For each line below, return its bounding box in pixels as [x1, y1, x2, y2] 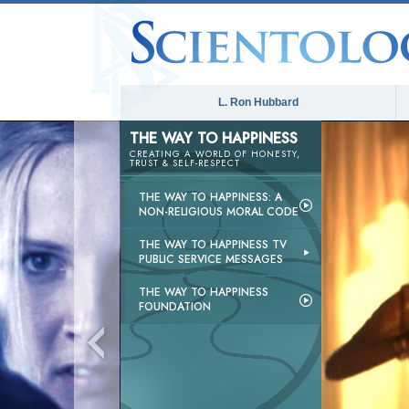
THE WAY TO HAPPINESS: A [139, 189, 282, 205]
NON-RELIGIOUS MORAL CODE [139, 204, 299, 220]
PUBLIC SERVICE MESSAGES [139, 251, 283, 267]
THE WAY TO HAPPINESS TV [139, 236, 287, 253]
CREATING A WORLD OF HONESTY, [130, 147, 300, 161]
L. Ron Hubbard [217, 96, 299, 109]
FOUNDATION [139, 299, 211, 315]
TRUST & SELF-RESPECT [130, 156, 240, 170]
